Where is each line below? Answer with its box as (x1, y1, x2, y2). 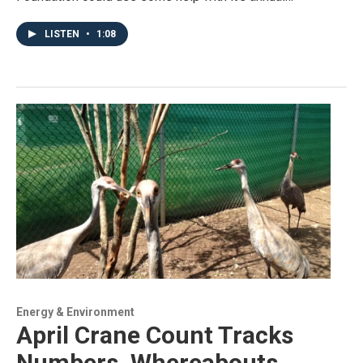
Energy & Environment (16, 305, 135, 318)
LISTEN (45, 28, 82, 40)
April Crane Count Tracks (16, 320, 293, 349)
